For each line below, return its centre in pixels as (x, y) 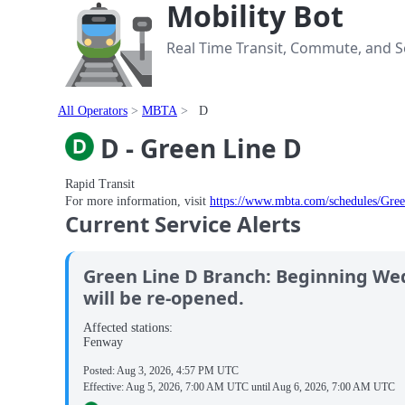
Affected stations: (128, 327)
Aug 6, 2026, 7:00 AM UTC (334, 387)
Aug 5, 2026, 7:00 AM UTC (187, 387)
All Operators (93, 111)
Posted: (100, 370)
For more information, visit (137, 201)
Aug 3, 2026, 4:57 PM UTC (178, 370)
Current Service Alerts (183, 224)
